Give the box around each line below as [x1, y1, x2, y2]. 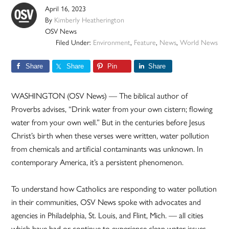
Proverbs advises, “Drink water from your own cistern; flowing [11, 103, 213, 115]
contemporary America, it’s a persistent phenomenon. [11, 156, 184, 168]
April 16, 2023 [45, 3, 86, 14]
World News [179, 37, 218, 48]
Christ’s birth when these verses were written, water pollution [11, 129, 210, 142]
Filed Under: [55, 37, 93, 48]
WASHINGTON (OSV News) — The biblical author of [11, 89, 188, 102]
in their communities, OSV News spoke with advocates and [11, 196, 201, 208]
